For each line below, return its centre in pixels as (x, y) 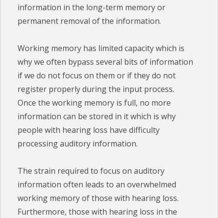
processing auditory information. (78, 144)
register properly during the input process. (96, 89)
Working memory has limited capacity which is (101, 48)
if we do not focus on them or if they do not (97, 76)
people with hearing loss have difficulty (89, 130)
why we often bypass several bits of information (106, 62)
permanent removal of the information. (90, 21)
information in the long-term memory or (92, 8)
